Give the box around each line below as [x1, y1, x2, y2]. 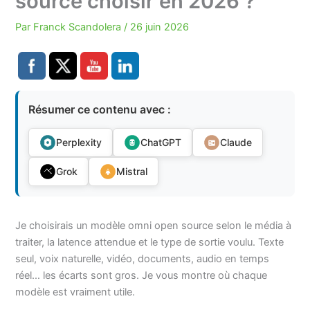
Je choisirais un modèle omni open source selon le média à [15, 219, 292, 232]
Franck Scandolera [33, 21, 125, 34]
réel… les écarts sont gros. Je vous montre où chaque [15, 268, 268, 282]
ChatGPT [140, 136, 182, 148]
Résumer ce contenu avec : [28, 102, 172, 116]
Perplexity [56, 136, 102, 148]
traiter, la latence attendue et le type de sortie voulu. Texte [15, 235, 284, 248]
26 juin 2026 [130, 21, 190, 34]
